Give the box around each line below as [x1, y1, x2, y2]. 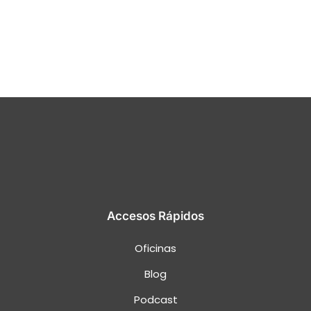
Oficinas [135, 240, 176, 255]
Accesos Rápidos [107, 208, 204, 223]
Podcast [133, 292, 178, 307]
